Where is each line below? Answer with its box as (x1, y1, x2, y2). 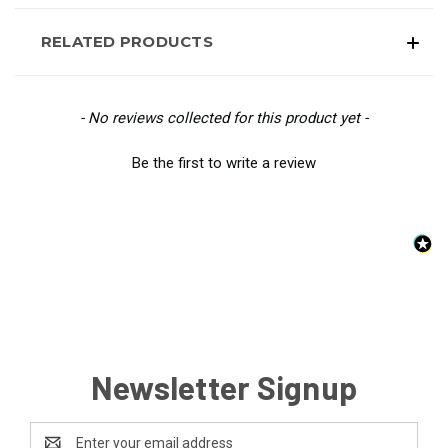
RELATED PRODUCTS (40, 31, 213, 51)
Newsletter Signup (90, 367, 358, 406)
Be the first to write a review (132, 153, 316, 172)
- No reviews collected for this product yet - (80, 108, 368, 127)
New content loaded (14, 106, 154, 126)
